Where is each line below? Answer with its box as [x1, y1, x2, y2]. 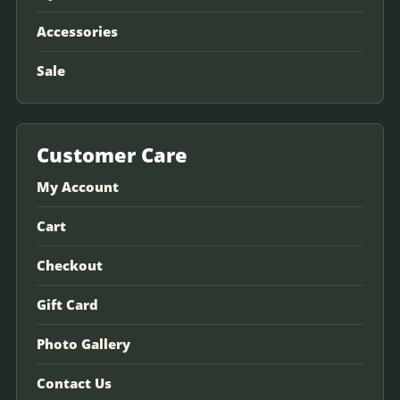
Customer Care [37, 140, 187, 168]
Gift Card [37, 295, 98, 313]
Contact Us [37, 373, 112, 392]
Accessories [37, 21, 118, 40]
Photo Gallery [37, 334, 130, 353]
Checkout [37, 255, 103, 274]
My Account [37, 177, 119, 196]
